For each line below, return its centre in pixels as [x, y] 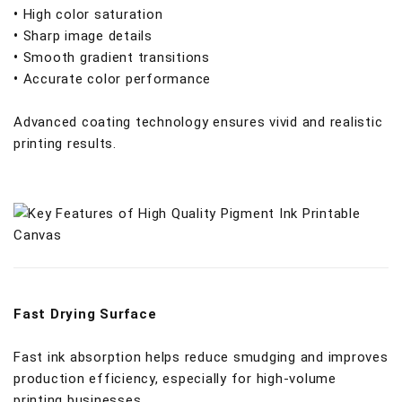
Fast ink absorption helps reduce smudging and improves [201, 357]
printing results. [65, 144]
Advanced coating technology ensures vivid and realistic [198, 122]
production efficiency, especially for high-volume [175, 379]
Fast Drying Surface [85, 314]
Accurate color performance [117, 79]
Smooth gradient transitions [116, 57]
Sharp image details [87, 36]
